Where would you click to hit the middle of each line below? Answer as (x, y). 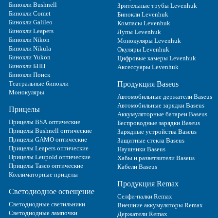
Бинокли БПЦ (27, 66)
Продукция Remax (148, 183)
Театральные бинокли (39, 83)
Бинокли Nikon (29, 39)
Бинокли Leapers (31, 31)
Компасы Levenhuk (144, 23)
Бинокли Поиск (29, 74)
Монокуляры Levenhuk (149, 40)
